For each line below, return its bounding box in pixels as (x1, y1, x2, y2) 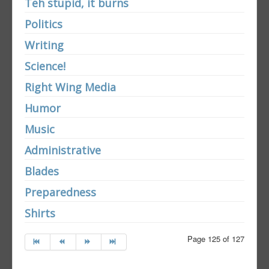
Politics (25, 17, 62, 32)
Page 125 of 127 (187, 233, 244, 245)
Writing (25, 38, 64, 53)
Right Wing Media (25, 80, 116, 95)
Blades (25, 164, 59, 179)
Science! (25, 59, 65, 74)
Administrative (25, 143, 101, 158)
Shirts (25, 206, 55, 221)
